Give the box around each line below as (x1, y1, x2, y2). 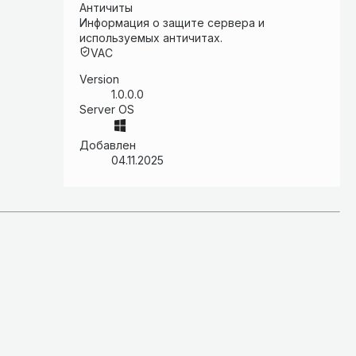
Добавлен (79, 137, 136, 152)
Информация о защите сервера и (79, 15, 265, 29)
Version (79, 72, 119, 86)
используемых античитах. (79, 30, 222, 44)
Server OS (79, 102, 134, 116)
